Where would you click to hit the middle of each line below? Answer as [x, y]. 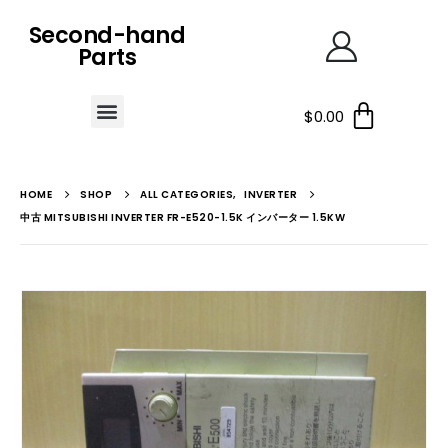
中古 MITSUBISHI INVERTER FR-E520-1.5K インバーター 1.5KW [182, 217]
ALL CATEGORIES [186, 194]
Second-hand [107, 35]
